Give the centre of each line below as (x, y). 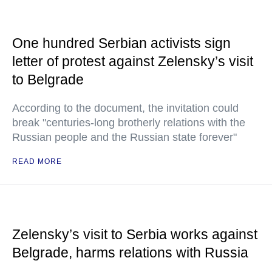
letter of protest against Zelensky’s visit (133, 61)
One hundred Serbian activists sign (121, 43)
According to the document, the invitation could (125, 108)
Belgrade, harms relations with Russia (130, 253)
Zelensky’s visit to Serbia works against (135, 234)
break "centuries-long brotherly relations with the (129, 123)
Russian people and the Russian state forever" (124, 137)
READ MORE (37, 161)
